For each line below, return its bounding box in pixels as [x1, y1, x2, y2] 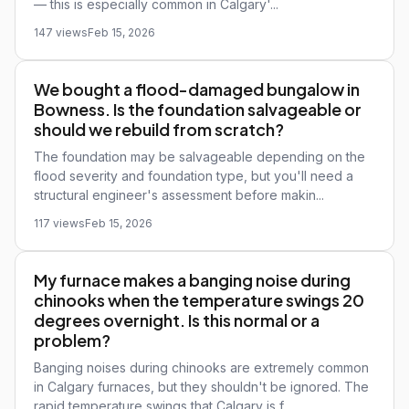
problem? [34, 330, 110, 351]
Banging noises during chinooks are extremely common [34, 360, 369, 375]
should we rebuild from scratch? [34, 119, 284, 140]
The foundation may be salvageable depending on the [34, 149, 365, 164]
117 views [34, 216, 85, 230]
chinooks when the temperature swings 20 [34, 289, 364, 310]
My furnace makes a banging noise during [34, 269, 351, 290]
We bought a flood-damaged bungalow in [34, 79, 360, 100]
